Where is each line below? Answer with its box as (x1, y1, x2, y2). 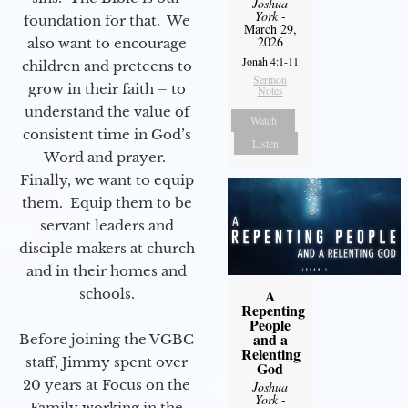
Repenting (240, 300, 305, 321)
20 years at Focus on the (23, 376, 190, 394)
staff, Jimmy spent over (25, 353, 188, 372)
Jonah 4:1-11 (241, 54, 299, 69)
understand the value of (24, 103, 189, 121)
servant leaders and (39, 217, 174, 235)
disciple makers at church (18, 240, 195, 258)
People (250, 314, 291, 336)
